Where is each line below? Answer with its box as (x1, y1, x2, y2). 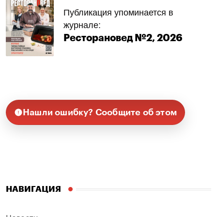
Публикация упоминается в (63, 8, 173, 18)
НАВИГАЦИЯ (6, 185, 61, 194)
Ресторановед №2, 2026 (63, 33, 183, 44)
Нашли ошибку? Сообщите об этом (23, 108, 177, 117)
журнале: (63, 20, 101, 31)
